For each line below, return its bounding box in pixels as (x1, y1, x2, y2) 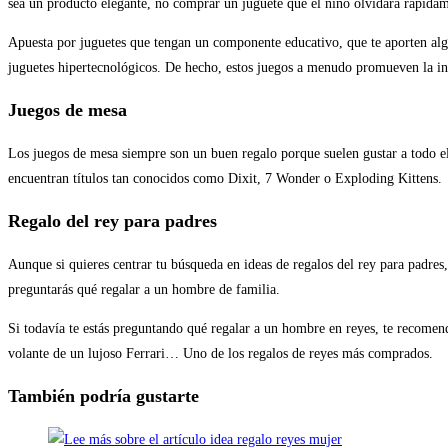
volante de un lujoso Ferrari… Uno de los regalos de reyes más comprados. (8, 345, 433, 361)
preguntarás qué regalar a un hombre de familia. (8, 281, 280, 297)
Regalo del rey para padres (8, 210, 217, 231)
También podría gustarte (8, 385, 199, 406)
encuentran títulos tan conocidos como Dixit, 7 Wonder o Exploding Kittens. (8, 170, 442, 186)
